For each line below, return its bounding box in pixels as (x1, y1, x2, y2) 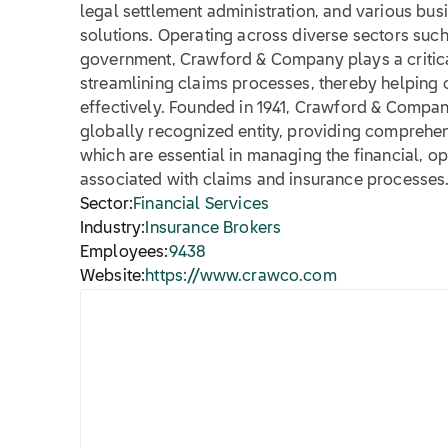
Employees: (80, 245, 169, 261)
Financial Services (133, 197, 270, 213)
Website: (80, 269, 146, 285)
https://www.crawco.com (145, 269, 337, 285)
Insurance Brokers (145, 221, 282, 237)
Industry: (80, 221, 146, 237)
